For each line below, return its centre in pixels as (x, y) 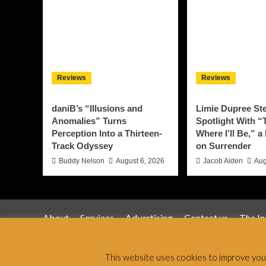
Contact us (206, 218)
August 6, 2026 (140, 161)
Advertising (149, 218)
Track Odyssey (82, 146)
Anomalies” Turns (89, 121)
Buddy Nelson (82, 161)
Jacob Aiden (223, 161)
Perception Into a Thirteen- (107, 134)
